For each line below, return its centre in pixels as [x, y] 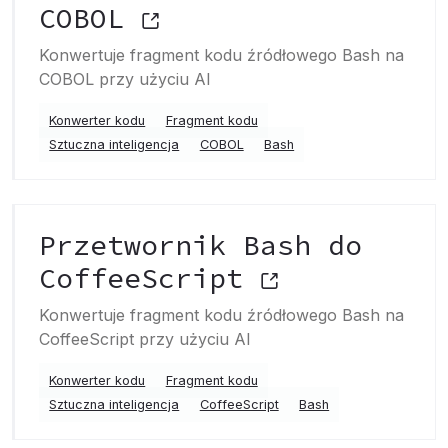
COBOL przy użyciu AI [125, 79]
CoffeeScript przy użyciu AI [145, 339]
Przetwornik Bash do [200, 245]
